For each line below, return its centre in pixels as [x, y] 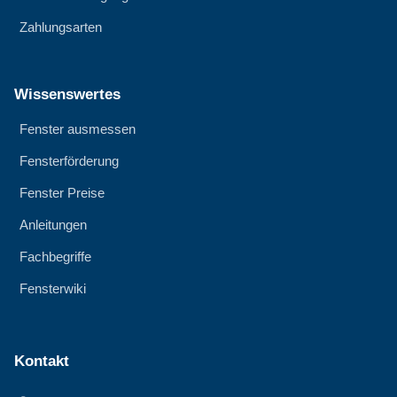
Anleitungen [53, 225]
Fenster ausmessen [78, 129]
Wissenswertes [67, 95]
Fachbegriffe [55, 257]
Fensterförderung [69, 161]
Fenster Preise [62, 193]
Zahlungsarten [61, 27]
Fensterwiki [53, 289]
